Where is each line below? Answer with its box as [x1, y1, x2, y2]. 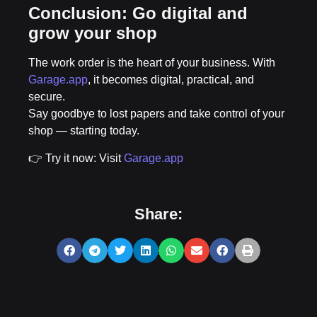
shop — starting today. [28, 125, 139, 137]
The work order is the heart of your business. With [28, 57, 275, 69]
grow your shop [28, 23, 157, 43]
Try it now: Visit [45, 151, 124, 164]
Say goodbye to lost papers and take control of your [28, 108, 284, 120]
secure [28, 91, 62, 103]
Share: [134, 205, 183, 224]
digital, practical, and [151, 74, 254, 86]
